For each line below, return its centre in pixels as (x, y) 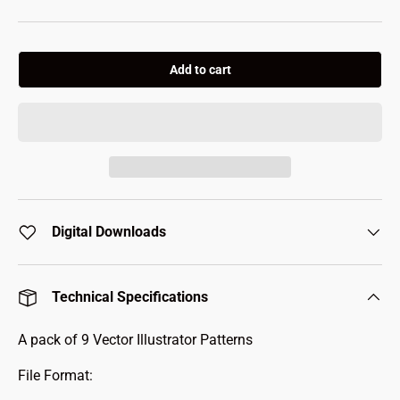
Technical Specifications (130, 297)
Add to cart (200, 70)
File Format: (55, 376)
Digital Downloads (109, 232)
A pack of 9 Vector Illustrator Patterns (135, 340)
